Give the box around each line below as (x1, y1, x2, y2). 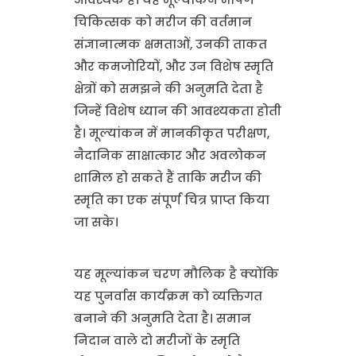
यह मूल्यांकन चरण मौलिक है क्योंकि (73, 265, 279, 282)
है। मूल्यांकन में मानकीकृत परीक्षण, (73, 125, 269, 141)
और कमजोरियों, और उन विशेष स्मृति (73, 58, 273, 75)
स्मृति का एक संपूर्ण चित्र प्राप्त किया (73, 192, 269, 208)
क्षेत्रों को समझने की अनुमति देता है (73, 80, 263, 97)
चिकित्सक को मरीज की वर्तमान (73, 14, 252, 30)
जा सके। (73, 214, 118, 230)
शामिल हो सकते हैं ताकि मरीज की (73, 169, 261, 186)
